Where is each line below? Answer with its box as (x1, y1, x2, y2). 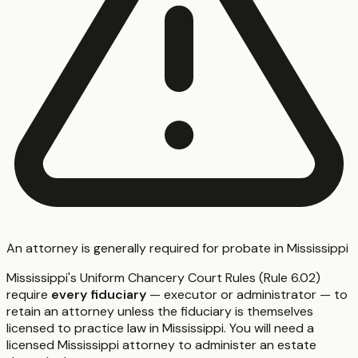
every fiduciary (51, 285, 146, 303)
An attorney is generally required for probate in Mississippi (6, 239, 348, 257)
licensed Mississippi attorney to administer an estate (6, 336, 316, 353)
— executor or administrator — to (146, 285, 348, 303)
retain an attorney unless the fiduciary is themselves (6, 302, 313, 320)
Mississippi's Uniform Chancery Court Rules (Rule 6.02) (6, 268, 320, 286)
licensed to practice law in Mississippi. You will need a (6, 319, 314, 336)
